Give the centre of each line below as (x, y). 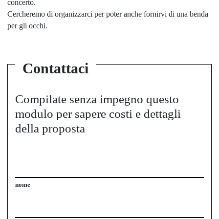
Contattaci (55, 68)
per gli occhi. (27, 26)
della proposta (50, 129)
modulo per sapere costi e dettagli (98, 114)
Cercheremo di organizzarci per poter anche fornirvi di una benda (108, 14)
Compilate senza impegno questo (97, 99)
